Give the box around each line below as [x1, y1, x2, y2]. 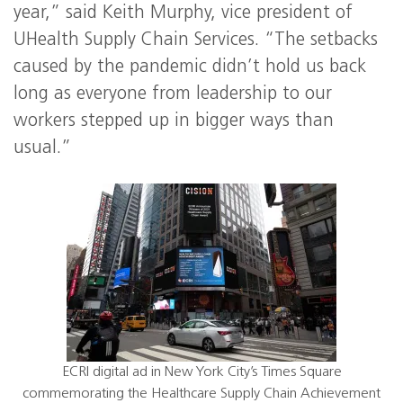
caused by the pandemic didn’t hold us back [13, 58, 366, 76]
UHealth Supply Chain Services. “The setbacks [13, 31, 378, 49]
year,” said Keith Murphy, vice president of [13, 4, 353, 22]
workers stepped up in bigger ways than [13, 112, 334, 130]
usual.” [13, 139, 71, 157]
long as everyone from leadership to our [13, 85, 332, 103]
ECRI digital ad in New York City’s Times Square [61, 365, 342, 380]
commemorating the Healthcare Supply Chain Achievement [22, 387, 381, 401]
